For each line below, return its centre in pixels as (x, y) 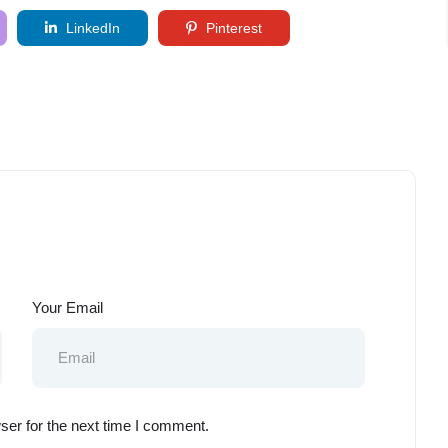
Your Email (68, 307)
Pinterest (232, 27)
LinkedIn (91, 27)
